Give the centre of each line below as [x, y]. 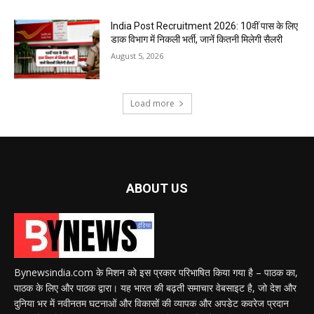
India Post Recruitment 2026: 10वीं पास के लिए [205, 26]
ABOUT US [157, 189]
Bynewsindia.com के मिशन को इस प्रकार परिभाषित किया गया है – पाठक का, [156, 273]
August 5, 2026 [137, 55]
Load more [152, 104]
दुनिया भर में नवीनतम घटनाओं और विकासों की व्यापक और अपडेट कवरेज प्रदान [151, 303]
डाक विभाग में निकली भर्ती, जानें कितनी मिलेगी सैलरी [197, 39]
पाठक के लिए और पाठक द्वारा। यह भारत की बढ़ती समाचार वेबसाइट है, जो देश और [155, 288]
